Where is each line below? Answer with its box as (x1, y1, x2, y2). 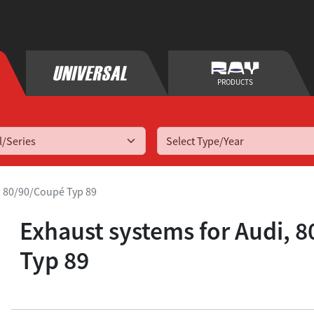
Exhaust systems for (20, 215, 235, 247)
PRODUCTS (217, 77, 253, 88)
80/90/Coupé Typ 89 (3, 184, 97, 198)
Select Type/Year (166, 134, 244, 148)
